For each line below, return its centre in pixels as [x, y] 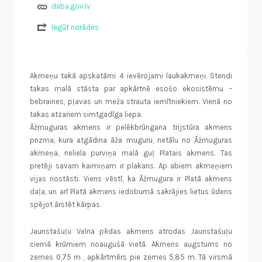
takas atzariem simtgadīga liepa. [86, 115]
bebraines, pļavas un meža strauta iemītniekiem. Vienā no [131, 102]
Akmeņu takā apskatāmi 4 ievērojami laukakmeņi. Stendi [131, 76]
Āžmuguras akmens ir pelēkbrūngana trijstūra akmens [131, 127]
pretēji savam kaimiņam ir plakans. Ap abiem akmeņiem [131, 166]
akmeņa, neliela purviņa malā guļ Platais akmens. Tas [131, 153]
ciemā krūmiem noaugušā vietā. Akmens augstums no [131, 244]
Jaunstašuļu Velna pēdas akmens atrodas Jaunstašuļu [131, 232]
